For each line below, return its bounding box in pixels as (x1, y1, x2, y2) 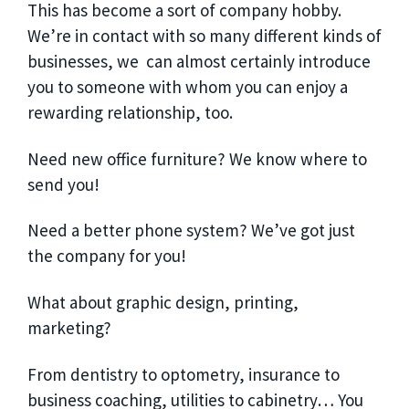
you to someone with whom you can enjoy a (27, 75, 348, 98)
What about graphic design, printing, (27, 291, 299, 314)
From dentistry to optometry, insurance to (27, 362, 340, 385)
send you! (27, 173, 103, 195)
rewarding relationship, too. (27, 100, 236, 123)
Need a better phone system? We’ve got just (27, 219, 355, 242)
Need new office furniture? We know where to (27, 147, 367, 170)
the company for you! (27, 245, 190, 267)
